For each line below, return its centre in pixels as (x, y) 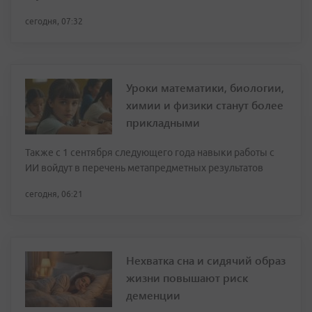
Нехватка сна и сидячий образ (206, 260)
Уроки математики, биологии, (205, 87)
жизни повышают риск (187, 278)
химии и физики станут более (205, 105)
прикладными (163, 122)
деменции (153, 295)
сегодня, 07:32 (54, 21)
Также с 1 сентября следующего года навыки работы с (150, 153)
